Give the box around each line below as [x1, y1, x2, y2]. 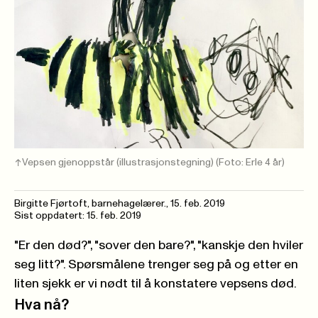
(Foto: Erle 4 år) [216, 157, 285, 168]
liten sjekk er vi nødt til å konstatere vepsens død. [14, 277, 297, 290]
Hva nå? [14, 297, 69, 312]
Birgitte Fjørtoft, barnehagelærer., [14, 198, 170, 209]
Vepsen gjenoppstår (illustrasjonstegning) [22, 157, 216, 168]
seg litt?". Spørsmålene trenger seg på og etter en [14, 258, 298, 271]
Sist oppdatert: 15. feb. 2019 [14, 210, 141, 221]
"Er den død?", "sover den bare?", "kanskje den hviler [14, 238, 303, 252]
